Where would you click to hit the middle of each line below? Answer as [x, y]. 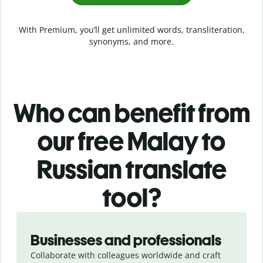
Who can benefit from [131, 113]
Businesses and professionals [126, 240]
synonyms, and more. [131, 41]
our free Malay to [131, 141]
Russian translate [131, 169]
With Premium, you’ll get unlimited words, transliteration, [131, 29]
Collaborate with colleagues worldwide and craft [126, 255]
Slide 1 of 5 [31, 217]
